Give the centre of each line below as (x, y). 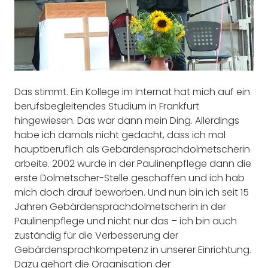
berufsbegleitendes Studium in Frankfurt (107, 106)
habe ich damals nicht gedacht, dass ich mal (120, 135)
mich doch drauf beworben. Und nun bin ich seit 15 (132, 193)
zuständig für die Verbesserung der (96, 236)
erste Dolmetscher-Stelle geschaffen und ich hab (130, 178)
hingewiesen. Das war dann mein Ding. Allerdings (127, 121)
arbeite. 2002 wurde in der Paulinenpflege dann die (133, 164)
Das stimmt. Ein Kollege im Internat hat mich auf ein (132, 92)
